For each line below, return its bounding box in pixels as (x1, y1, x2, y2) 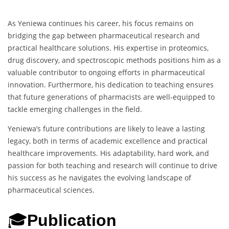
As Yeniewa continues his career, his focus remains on (8, 18, 194, 29)
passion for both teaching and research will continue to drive (8, 161, 217, 171)
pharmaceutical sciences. (8, 185, 95, 195)
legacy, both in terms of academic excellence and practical (8, 136, 208, 146)
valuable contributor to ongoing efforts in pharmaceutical (8, 67, 205, 78)
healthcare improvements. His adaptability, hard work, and (8, 148, 209, 158)
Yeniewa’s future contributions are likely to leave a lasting (8, 124, 205, 134)
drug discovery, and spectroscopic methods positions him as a (8, 55, 221, 65)
